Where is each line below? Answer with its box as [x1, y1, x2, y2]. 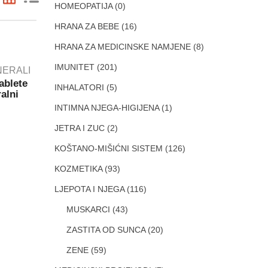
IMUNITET [54, 62, 95, 72]
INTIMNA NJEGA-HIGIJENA [54, 103, 159, 112]
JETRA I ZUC [54, 123, 105, 133]
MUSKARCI [66, 205, 110, 214]
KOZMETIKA [54, 164, 102, 173]
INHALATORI [54, 83, 104, 92]
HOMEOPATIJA [54, 1, 112, 11]
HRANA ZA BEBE [54, 22, 119, 31]
